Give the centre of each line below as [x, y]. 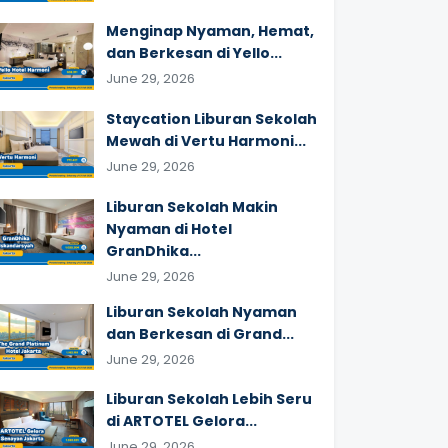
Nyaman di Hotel [169, 228]
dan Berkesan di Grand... [200, 333]
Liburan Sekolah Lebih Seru [209, 399]
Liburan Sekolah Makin [192, 206]
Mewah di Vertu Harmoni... [206, 140]
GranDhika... [153, 250]
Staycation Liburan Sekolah [211, 118]
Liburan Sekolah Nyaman [201, 311]
